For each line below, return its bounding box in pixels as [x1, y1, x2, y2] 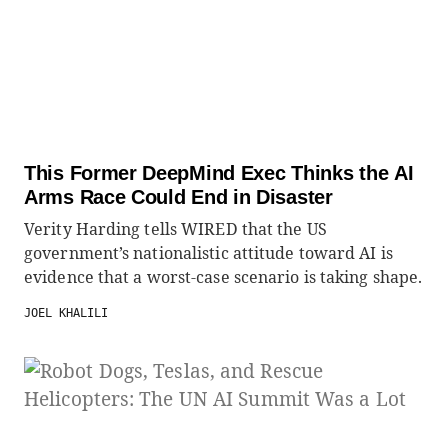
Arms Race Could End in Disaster [24, 186, 333, 208]
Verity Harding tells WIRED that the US [24, 218, 327, 240]
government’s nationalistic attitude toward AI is [24, 242, 393, 264]
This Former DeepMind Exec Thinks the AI [24, 162, 414, 184]
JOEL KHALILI [24, 306, 108, 320]
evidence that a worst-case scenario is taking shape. [24, 266, 423, 288]
